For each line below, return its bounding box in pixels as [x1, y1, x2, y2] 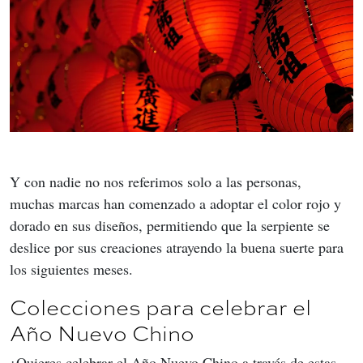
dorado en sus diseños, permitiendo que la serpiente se [10, 216, 334, 236]
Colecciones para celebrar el [10, 291, 311, 322]
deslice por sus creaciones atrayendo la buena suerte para [10, 237, 348, 258]
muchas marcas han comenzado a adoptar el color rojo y [10, 194, 345, 214]
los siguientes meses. [10, 259, 133, 280]
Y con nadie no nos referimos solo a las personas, [10, 172, 305, 192]
